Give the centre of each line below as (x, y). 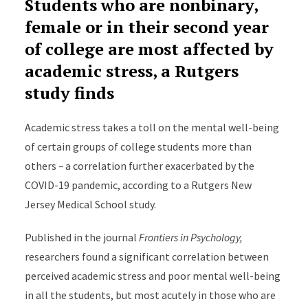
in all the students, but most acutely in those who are (150, 295)
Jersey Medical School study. (90, 204)
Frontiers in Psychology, (190, 237)
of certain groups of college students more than (138, 146)
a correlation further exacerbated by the (158, 166)
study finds (69, 93)
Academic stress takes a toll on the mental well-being (152, 127)
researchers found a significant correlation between (146, 256)
